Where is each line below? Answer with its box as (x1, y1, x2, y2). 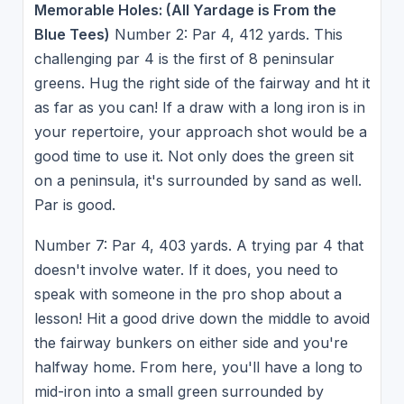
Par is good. (33, 195, 115, 214)
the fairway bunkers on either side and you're (33, 334, 348, 353)
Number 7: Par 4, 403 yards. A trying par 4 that (33, 236, 363, 255)
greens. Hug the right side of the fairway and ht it (33, 73, 370, 92)
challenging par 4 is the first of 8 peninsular (33, 49, 335, 68)
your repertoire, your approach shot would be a (33, 122, 367, 141)
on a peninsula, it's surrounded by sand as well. (33, 170, 362, 189)
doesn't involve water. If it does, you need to (33, 261, 338, 280)
